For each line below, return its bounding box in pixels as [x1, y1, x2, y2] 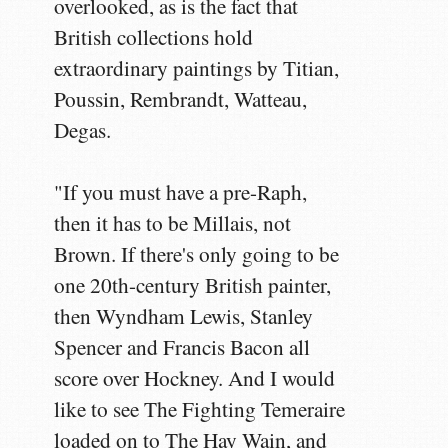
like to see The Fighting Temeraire [54, 394, 346, 423]
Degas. [54, 115, 112, 144]
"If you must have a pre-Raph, [54, 177, 308, 206]
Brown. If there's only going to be [54, 239, 340, 268]
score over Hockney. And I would [54, 363, 336, 392]
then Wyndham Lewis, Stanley [54, 301, 314, 330]
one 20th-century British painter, [54, 270, 332, 299]
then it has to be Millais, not [54, 208, 292, 237]
